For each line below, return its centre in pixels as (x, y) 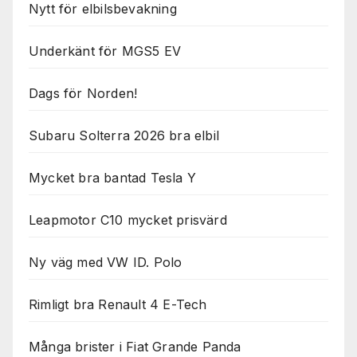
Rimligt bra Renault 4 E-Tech (118, 304)
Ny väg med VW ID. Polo (106, 262)
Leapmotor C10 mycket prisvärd (128, 220)
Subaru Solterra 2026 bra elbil (124, 135)
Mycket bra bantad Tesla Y (112, 177)
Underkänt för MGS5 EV (105, 51)
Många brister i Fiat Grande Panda (135, 346)
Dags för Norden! (83, 93)
